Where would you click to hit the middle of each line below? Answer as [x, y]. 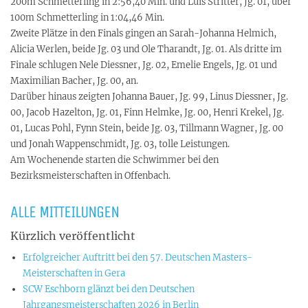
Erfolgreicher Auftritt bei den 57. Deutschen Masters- [137, 257]
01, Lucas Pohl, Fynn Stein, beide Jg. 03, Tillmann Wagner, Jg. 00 [147, 128]
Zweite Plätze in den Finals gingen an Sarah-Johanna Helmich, [143, 33]
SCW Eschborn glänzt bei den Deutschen [109, 289]
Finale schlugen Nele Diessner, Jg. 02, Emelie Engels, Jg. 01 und [144, 65]
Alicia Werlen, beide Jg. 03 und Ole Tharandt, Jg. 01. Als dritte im [146, 49]
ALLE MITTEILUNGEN [65, 212]
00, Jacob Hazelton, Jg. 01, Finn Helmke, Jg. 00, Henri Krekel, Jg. [147, 112]
